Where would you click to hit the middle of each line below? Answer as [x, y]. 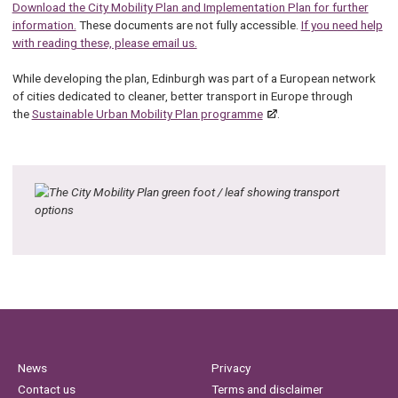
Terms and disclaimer [267, 389]
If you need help [342, 25]
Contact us [47, 389]
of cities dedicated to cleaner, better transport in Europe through [182, 96]
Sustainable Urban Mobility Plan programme [147, 114]
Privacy [231, 368]
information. [44, 25]
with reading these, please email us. [104, 43]
